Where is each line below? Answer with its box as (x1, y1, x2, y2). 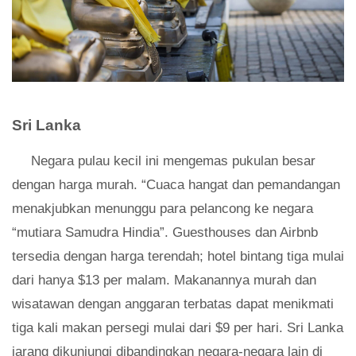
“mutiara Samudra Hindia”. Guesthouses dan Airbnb (12, 225, 318, 241)
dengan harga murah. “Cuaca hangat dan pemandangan (12, 177, 340, 193)
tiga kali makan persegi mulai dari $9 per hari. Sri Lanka (12, 320, 343, 336)
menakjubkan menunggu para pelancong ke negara (12, 201, 313, 217)
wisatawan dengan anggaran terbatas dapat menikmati (12, 296, 334, 312)
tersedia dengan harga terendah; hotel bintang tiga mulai (12, 249, 344, 265)
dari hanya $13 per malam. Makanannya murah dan (12, 273, 316, 288)
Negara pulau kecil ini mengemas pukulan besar (31, 153, 315, 169)
